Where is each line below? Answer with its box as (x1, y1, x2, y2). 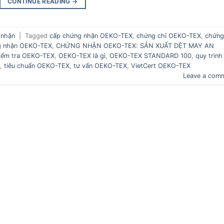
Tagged (25, 31, 49, 39)
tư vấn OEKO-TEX (73, 61, 127, 69)
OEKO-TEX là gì (58, 51, 105, 59)
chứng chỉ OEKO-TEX (136, 31, 201, 39)
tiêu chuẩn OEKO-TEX (4, 61, 69, 69)
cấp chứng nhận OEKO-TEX (49, 31, 132, 39)
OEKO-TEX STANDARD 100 (109, 51, 191, 59)
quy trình (195, 51, 222, 59)
